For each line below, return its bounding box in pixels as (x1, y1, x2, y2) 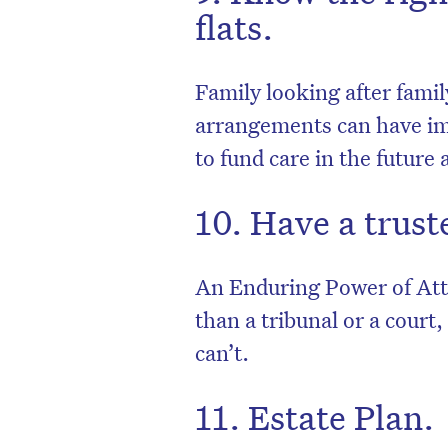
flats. (195, 4, 274, 49)
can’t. (195, 337, 250, 366)
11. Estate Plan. (195, 394, 435, 439)
